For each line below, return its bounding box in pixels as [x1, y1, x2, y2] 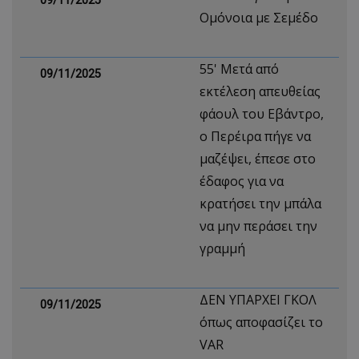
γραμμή [200, 240, 245, 257]
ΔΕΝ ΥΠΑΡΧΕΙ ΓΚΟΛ [200, 291, 317, 309]
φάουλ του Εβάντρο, [200, 105, 324, 123]
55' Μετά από [200, 60, 279, 78]
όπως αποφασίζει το [200, 313, 323, 331]
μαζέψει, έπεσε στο [200, 150, 316, 167]
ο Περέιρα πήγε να [200, 127, 311, 145]
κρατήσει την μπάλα [200, 195, 321, 212]
